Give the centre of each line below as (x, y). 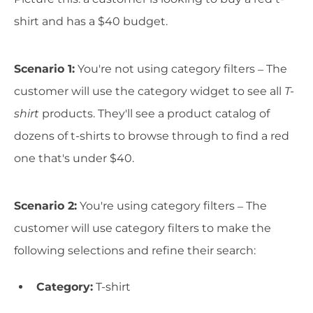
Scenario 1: (44, 68)
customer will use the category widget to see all (149, 91)
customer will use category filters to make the (143, 228)
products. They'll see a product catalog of (156, 113)
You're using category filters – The (172, 205)
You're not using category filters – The (181, 68)
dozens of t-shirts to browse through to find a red (152, 136)
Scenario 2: (45, 205)
